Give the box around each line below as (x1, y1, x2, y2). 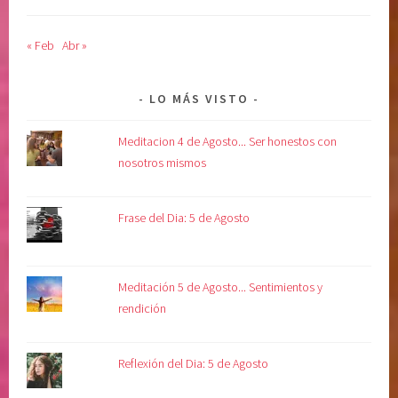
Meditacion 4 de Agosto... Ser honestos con (118, 133, 338, 150)
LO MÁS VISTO (149, 91, 249, 107)
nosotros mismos (118, 155, 207, 171)
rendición (118, 300, 167, 317)
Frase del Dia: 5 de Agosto (118, 210, 251, 227)
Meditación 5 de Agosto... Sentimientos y (118, 279, 323, 296)
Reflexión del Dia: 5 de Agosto (118, 355, 269, 372)
